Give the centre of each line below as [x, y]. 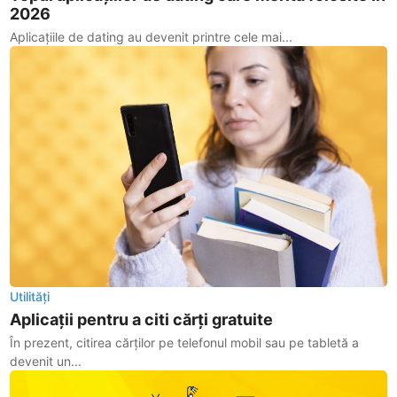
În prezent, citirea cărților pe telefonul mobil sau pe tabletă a [185, 343]
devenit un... [46, 362]
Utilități [30, 297]
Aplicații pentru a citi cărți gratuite [142, 320]
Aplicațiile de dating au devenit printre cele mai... [152, 37]
